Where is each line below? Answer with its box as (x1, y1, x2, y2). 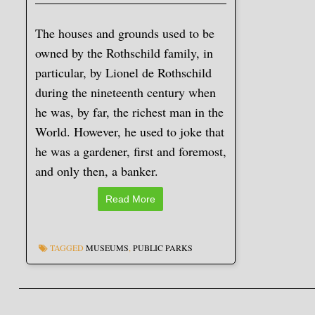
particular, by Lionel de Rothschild (34, 63, 212, 81)
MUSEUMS (85, 241, 129, 253)
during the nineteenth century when (34, 83, 216, 101)
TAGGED (49, 241, 86, 253)
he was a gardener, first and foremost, (34, 142, 226, 160)
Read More (105, 193, 156, 205)
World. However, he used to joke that (34, 122, 224, 140)
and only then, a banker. (34, 162, 158, 179)
